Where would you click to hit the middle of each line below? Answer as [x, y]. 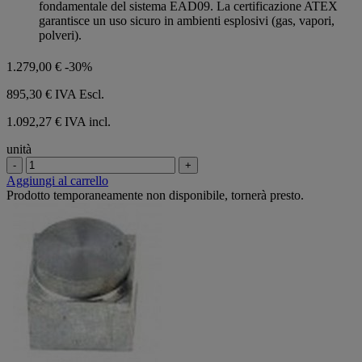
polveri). [60, 35]
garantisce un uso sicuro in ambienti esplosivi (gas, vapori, [187, 20]
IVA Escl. [80, 94]
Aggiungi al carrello [57, 180]
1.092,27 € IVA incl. [59, 121]
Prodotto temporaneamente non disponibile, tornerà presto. [155, 195]
